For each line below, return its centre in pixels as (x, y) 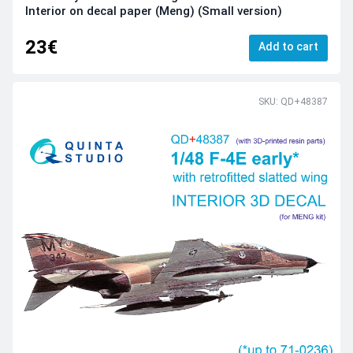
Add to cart (288, 47)
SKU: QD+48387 (293, 101)
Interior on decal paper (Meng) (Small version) (154, 11)
